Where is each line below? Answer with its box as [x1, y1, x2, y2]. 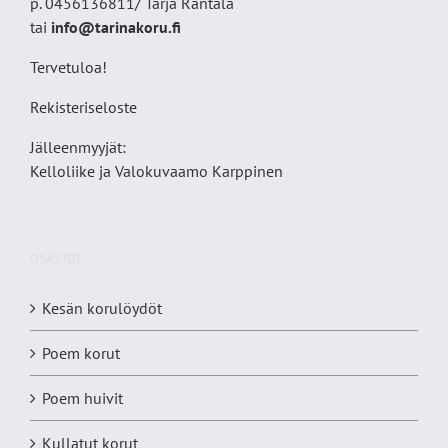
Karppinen [212, 161, 283, 182]
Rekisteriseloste [30, 97, 137, 118]
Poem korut [42, 343, 120, 364]
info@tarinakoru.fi [51, 17, 181, 38]
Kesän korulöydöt [42, 298, 162, 319]
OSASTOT [30, 250, 82, 268]
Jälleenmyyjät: [30, 137, 126, 158]
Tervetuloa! [30, 57, 107, 78]
